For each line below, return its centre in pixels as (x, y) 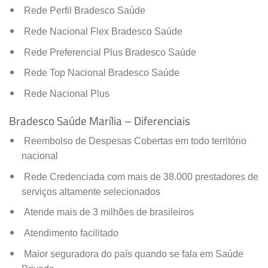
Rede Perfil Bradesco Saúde (83, 11)
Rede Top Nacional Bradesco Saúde (100, 73)
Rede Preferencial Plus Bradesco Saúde (109, 52)
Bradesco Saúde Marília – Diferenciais (100, 120)
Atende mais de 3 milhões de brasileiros (107, 212)
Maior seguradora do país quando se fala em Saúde (132, 254)
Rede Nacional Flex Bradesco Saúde (102, 32)
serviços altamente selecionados (91, 191)
